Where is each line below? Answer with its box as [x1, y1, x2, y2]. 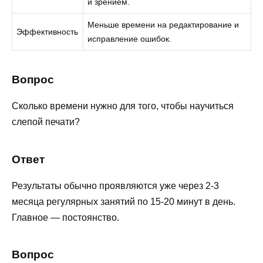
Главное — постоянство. [12, 212, 119, 222]
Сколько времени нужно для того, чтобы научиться [12, 101, 234, 112]
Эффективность [16, 26, 79, 36]
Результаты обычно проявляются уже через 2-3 [12, 180, 219, 191]
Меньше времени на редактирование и [87, 19, 240, 29]
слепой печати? [12, 117, 80, 127]
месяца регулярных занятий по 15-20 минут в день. [12, 196, 235, 207]
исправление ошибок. [87, 33, 172, 43]
